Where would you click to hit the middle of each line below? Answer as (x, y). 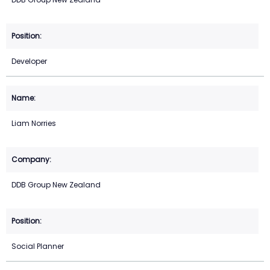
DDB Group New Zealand (56, 185)
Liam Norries (34, 124)
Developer (29, 61)
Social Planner (38, 246)
